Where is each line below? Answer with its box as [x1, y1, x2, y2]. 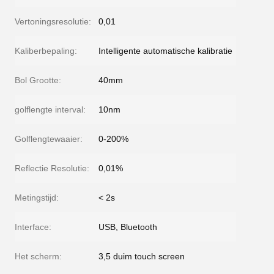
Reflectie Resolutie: [15, 163, 89, 173]
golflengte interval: [15, 105, 86, 114]
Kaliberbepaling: [15, 46, 77, 56]
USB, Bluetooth [98, 222, 157, 232]
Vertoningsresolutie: [15, 17, 91, 26]
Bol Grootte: [15, 75, 61, 85]
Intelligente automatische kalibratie [98, 46, 232, 56]
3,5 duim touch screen [98, 251, 185, 261]
